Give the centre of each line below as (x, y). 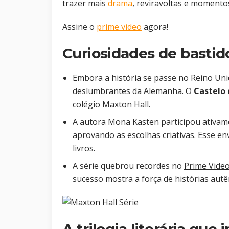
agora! (155, 27)
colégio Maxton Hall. (111, 105)
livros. (84, 148)
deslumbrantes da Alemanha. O (133, 91)
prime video (119, 27)
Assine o (79, 27)
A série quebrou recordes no (128, 166)
